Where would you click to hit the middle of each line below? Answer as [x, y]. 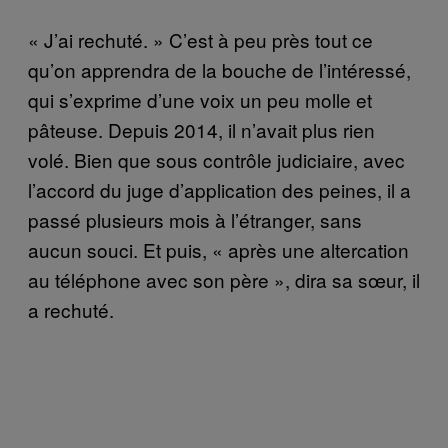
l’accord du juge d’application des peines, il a [219, 189]
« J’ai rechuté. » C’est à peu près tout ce [200, 39]
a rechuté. [71, 309]
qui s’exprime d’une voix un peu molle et [200, 99]
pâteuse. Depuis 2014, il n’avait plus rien [201, 129]
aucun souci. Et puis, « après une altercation [218, 249]
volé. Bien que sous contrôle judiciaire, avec [216, 159]
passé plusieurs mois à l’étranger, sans [195, 219]
